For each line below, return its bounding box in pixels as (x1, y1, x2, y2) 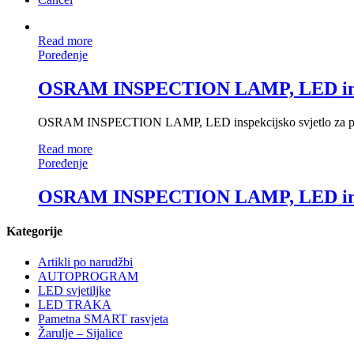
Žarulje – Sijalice (38, 326, 122, 341)
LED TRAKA (38, 298, 111, 312)
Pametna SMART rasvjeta (38, 312, 168, 326)
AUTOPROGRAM (38, 269, 138, 284)
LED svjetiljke (38, 284, 111, 298)
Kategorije (6, 224, 62, 238)
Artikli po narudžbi (38, 255, 133, 269)
